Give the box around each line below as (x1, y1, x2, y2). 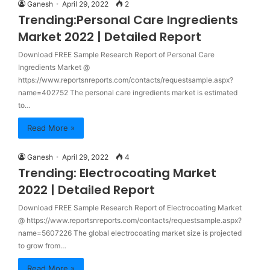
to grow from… (18, 241, 66, 250)
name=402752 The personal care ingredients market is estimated (18, 88, 237, 97)
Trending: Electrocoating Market (18, 165, 216, 181)
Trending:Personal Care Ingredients (18, 11, 238, 28)
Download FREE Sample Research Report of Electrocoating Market (18, 203, 242, 212)
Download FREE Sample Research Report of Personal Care (18, 50, 215, 59)
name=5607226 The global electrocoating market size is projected (18, 228, 242, 237)
